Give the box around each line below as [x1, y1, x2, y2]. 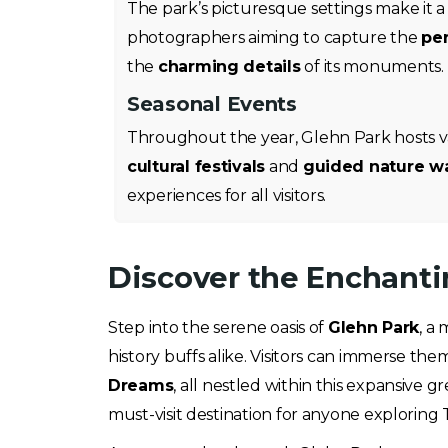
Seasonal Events [127, 92, 297, 116]
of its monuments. [300, 57, 444, 76]
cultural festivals [127, 157, 266, 176]
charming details [157, 57, 301, 76]
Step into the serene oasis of [108, 318, 328, 337]
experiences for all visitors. [127, 186, 327, 205]
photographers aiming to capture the [127, 28, 422, 47]
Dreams [108, 376, 174, 395]
